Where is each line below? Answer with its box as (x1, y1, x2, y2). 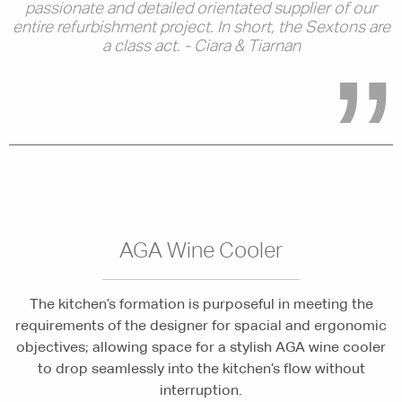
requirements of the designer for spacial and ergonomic (15, 317, 387, 335)
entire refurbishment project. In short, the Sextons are (12, 17, 390, 37)
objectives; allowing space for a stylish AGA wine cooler (16, 338, 386, 356)
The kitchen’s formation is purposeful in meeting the (29, 295, 373, 313)
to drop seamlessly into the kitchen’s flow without (37, 360, 365, 378)
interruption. (160, 381, 242, 399)
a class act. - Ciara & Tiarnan (101, 36, 301, 56)
